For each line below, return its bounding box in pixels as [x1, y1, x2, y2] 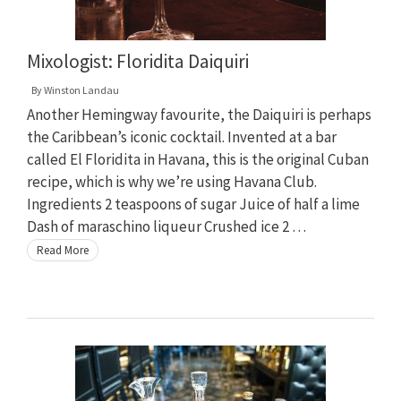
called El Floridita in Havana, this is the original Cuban [27, 149, 369, 169]
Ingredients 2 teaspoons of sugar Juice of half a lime [27, 193, 360, 214]
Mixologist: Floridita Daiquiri [27, 48, 249, 73]
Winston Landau [44, 82, 119, 97]
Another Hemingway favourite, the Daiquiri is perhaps [27, 104, 371, 124]
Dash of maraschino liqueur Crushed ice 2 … [27, 216, 306, 236]
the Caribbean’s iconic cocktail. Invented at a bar [27, 126, 337, 147]
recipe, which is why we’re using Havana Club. [27, 171, 317, 192]
